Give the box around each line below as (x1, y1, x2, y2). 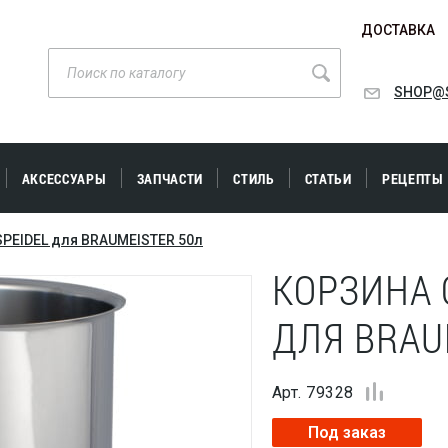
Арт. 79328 (272, 383, 354, 402)
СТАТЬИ (304, 169, 352, 188)
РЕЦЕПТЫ (381, 169, 444, 188)
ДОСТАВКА (361, 22, 435, 38)
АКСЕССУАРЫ (21, 169, 107, 188)
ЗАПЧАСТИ (136, 169, 204, 188)
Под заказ (308, 423, 386, 442)
